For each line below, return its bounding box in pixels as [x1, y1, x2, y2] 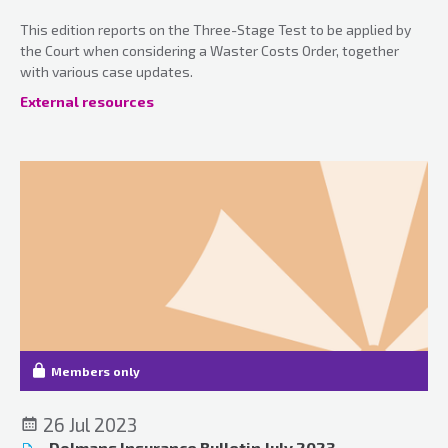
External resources [20, 92, 154, 110]
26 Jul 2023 [39, 412, 137, 436]
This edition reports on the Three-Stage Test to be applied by [20, 20, 411, 38]
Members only [51, 363, 140, 378]
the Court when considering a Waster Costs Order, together [20, 41, 399, 59]
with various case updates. [20, 62, 193, 80]
